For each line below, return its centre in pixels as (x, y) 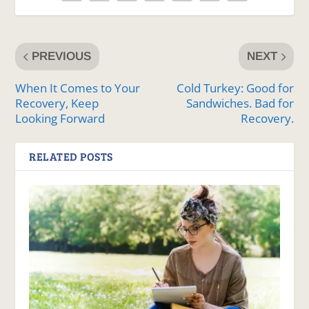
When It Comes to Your (78, 88)
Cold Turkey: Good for (235, 88)
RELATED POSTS (71, 157)
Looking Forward (60, 119)
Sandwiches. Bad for (240, 103)
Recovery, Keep (57, 103)
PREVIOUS (62, 57)
